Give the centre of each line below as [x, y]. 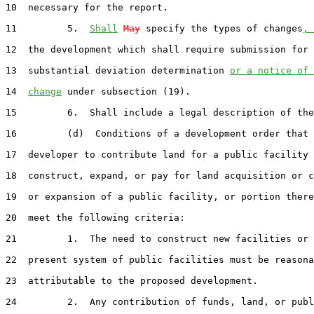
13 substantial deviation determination [118, 70]
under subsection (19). [126, 91]
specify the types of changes [221, 28]
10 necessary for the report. [87, 7]
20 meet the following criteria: [95, 217]
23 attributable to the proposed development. [132, 280]
